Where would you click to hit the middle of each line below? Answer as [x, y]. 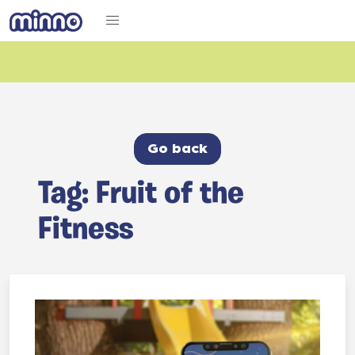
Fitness [86, 231]
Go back [177, 149]
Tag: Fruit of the [141, 195]
